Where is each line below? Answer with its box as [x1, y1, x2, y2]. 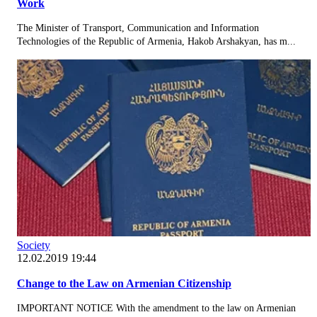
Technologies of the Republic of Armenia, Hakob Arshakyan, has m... [17, 35, 296, 47]
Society [17, 238, 50, 251]
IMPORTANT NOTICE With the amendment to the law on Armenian [17, 302, 296, 313]
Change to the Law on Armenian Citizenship [17, 277, 231, 289]
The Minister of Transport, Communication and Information [17, 22, 259, 33]
